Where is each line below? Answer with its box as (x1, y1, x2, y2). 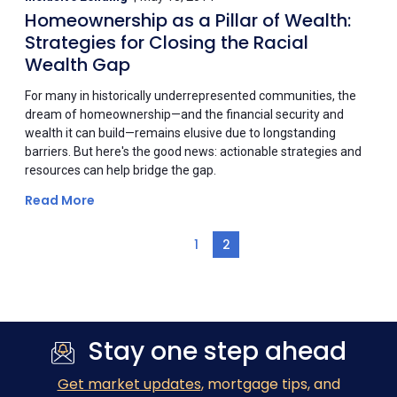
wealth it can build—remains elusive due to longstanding (25, 125, 336, 140)
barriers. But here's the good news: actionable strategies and (25, 144, 362, 159)
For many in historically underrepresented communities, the (25, 88, 356, 103)
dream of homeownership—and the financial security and (25, 106, 344, 121)
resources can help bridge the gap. (25, 162, 216, 177)
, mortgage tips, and (200, 373, 340, 394)
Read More (25, 191, 97, 209)
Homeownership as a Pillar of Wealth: (25, 7, 351, 33)
